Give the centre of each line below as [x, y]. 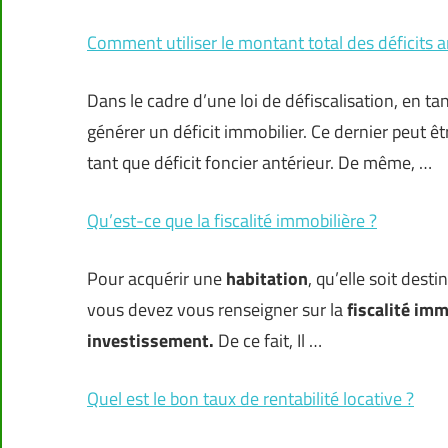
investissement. [150, 341]
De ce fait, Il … [268, 341]
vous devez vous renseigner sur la [217, 310]
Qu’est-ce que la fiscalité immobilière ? [232, 221]
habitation [267, 279]
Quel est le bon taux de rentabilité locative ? [250, 399]
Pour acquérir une [156, 279]
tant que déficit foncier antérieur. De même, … [259, 163]
